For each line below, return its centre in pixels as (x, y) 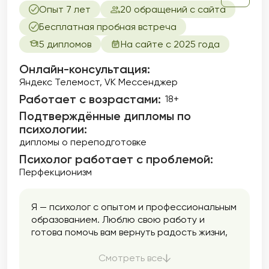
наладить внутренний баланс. (100, 245)
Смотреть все (131, 258)
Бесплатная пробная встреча (108, 27)
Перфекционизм (56, 172)
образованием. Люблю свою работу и (118, 219)
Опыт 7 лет (65, 9)
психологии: (53, 129)
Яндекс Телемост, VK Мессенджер (98, 82)
